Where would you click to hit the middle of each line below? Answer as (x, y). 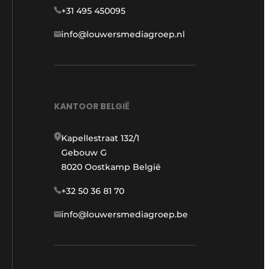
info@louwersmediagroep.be (125, 214)
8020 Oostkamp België (111, 167)
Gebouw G (84, 153)
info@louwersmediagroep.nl (123, 35)
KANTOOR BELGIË (92, 106)
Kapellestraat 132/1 (100, 138)
